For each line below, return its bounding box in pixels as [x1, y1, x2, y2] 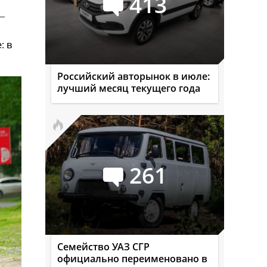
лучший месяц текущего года [57, 82, 200, 95]
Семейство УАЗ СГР [57, 240, 150, 253]
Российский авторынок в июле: [57, 70, 210, 83]
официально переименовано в [57, 252, 207, 265]
